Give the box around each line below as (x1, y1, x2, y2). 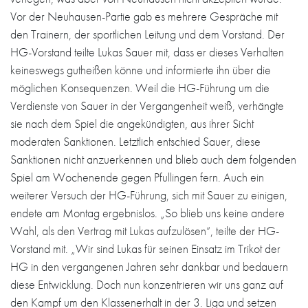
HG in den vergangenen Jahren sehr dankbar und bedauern (10, 258, 288, 274)
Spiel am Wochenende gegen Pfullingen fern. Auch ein (10, 168, 264, 185)
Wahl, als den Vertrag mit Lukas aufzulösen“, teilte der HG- (10, 222, 279, 239)
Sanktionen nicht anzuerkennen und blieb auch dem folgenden (10, 151, 296, 167)
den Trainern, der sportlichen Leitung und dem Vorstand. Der (10, 25, 285, 42)
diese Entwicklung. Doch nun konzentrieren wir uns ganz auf (10, 276, 283, 292)
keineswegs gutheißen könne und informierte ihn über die (10, 61, 271, 78)
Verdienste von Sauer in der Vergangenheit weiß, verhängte (10, 97, 284, 113)
